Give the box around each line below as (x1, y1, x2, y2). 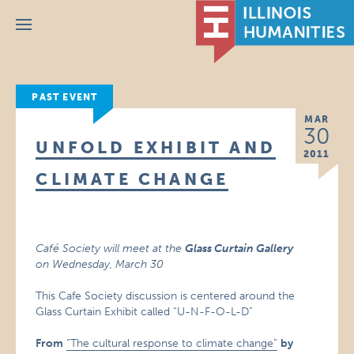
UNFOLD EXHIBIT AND (36, 137, 276, 157)
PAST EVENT (32, 92, 98, 103)
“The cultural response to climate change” (66, 337, 278, 350)
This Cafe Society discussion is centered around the (36, 289, 296, 303)
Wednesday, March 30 (49, 258, 164, 271)
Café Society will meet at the (36, 242, 186, 255)
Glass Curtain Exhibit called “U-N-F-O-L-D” (36, 305, 254, 318)
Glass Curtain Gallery (185, 242, 294, 255)
